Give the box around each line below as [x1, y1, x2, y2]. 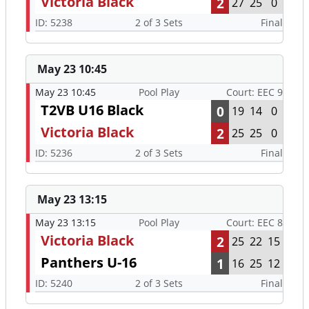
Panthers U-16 [41, 253, 137, 272]
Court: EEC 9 [226, 86, 283, 99]
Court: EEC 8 [226, 216, 283, 230]
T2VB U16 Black [41, 101, 143, 120]
